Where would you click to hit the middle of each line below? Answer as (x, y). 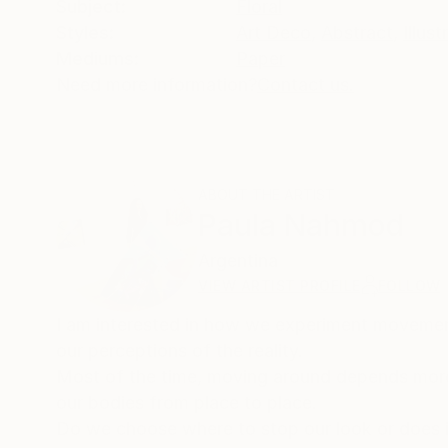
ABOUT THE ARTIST (266, 194)
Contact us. (305, 84)
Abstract (357, 32)
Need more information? (156, 84)
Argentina (238, 260)
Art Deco (273, 32)
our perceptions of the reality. (182, 350)
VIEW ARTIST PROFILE (279, 285)
